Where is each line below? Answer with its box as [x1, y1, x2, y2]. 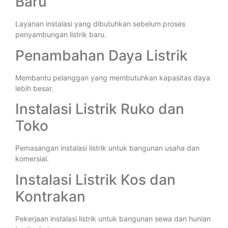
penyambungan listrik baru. [15, 30, 106, 39]
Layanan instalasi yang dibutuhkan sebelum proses [15, 19, 185, 28]
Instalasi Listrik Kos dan [15, 170, 176, 188]
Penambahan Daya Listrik [15, 46, 188, 64]
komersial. [15, 154, 49, 163]
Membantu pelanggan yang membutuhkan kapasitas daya [15, 73, 210, 82]
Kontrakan [15, 187, 85, 205]
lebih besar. [15, 83, 53, 93]
